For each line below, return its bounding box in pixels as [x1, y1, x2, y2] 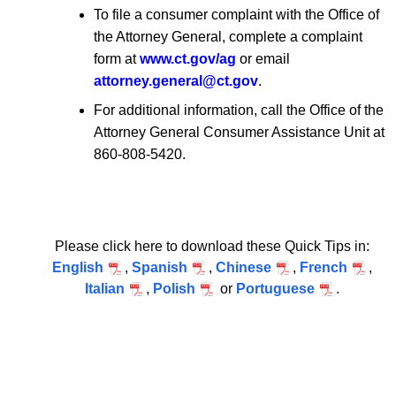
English [52, 259, 103, 275]
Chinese [216, 259, 271, 275]
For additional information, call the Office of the [94, 102, 384, 118]
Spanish [132, 259, 187, 275]
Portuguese [236, 280, 315, 296]
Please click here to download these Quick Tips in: [55, 238, 369, 254]
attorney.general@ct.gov [94, 72, 258, 88]
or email [236, 50, 290, 66]
